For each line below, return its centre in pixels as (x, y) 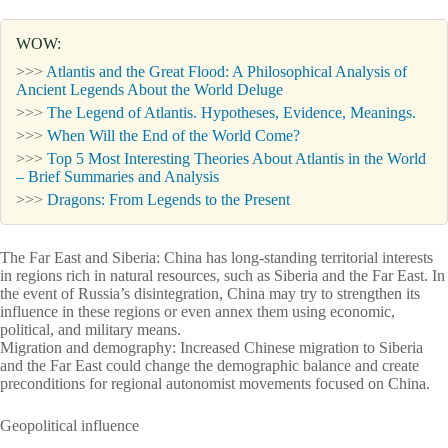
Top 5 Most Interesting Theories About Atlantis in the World (236, 158)
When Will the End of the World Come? (173, 135)
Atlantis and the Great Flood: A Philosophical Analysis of (226, 71)
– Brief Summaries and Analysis (117, 176)
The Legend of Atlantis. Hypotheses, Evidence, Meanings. (231, 112)
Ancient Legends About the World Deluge (149, 89)
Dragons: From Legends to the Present (168, 199)
